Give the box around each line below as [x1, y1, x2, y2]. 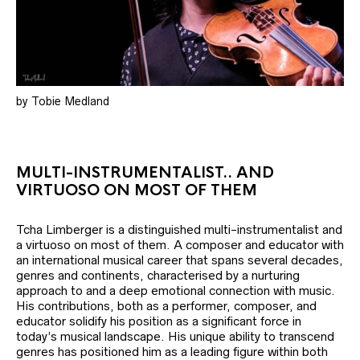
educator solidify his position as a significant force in [16, 314, 301, 329]
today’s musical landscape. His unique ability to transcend [16, 329, 334, 344]
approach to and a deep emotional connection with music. [16, 284, 335, 298]
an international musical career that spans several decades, [16, 253, 343, 268]
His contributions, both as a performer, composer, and [16, 299, 317, 313]
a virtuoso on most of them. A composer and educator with [16, 238, 344, 252]
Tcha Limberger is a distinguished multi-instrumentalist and [16, 223, 342, 237]
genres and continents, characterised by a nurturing [16, 268, 300, 283]
